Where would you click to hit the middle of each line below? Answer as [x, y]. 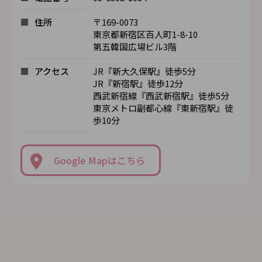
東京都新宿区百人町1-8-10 [145, 35]
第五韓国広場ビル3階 [135, 47]
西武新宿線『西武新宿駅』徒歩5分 [161, 96]
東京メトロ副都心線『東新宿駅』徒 [163, 108]
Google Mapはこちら [99, 161]
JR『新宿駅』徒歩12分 [138, 84]
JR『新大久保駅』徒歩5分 [144, 71]
